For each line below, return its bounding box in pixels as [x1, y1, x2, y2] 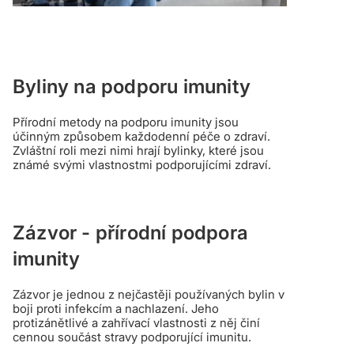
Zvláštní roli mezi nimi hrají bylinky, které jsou [13, 142, 264, 158]
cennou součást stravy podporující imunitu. [13, 329, 251, 345]
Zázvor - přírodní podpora [13, 220, 248, 244]
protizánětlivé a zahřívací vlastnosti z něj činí [13, 314, 260, 330]
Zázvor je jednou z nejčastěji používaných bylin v [13, 286, 284, 302]
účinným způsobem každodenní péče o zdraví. [13, 128, 270, 144]
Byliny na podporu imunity [13, 74, 250, 98]
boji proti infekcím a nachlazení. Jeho [13, 300, 219, 316]
